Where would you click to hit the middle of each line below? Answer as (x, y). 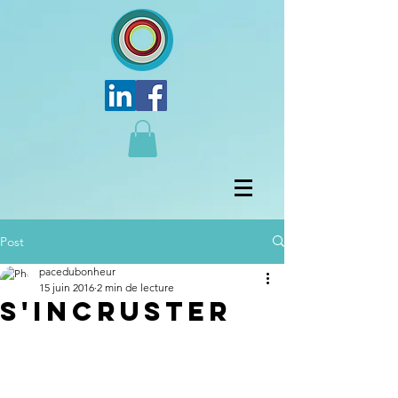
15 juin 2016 (67, 287)
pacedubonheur (77, 271)
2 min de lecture (135, 287)
